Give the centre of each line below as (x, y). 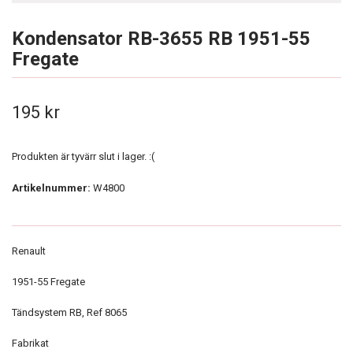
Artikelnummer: (51, 188)
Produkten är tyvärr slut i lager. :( (83, 156)
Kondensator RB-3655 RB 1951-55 (161, 39)
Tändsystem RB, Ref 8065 (69, 312)
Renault (30, 251)
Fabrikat (30, 343)
